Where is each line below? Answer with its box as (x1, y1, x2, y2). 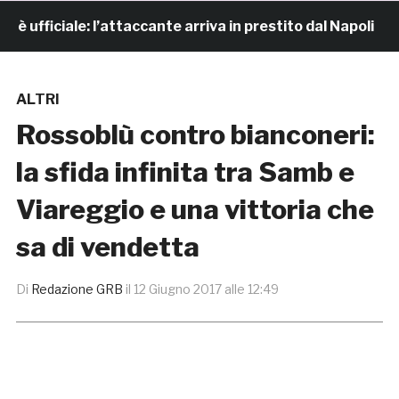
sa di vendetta (15, 231, 199, 264)
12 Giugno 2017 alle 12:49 (133, 281, 279, 297)
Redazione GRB (30, 281, 123, 297)
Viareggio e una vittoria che (15, 193, 374, 226)
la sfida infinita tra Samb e (15, 156, 354, 189)
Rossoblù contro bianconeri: (15, 118, 375, 151)
